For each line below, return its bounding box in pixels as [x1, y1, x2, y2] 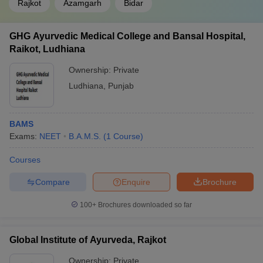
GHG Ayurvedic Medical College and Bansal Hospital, [9, 31, 245, 41]
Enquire [122, 177, 150, 187]
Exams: [9, 131, 39, 141]
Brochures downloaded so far [96, 201, 192, 209]
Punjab [108, 81, 134, 90]
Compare [35, 177, 70, 187]
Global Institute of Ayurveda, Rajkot [9, 235, 166, 245]
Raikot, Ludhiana [9, 44, 85, 54]
